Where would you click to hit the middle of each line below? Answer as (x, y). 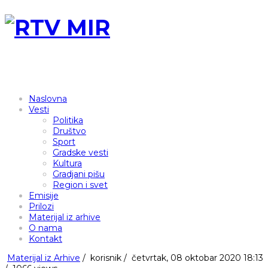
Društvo (69, 131)
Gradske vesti (80, 153)
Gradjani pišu (79, 174)
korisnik (105, 258)
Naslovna (48, 99)
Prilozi (41, 207)
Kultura (67, 164)
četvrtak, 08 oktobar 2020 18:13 (196, 258)
